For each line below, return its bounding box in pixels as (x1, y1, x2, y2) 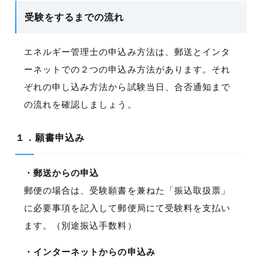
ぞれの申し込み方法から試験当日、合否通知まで (24, 80, 230, 93)
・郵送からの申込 (24, 166, 99, 180)
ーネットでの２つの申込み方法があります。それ (24, 63, 230, 75)
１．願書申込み (15, 130, 85, 144)
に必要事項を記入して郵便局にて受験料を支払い (24, 201, 230, 214)
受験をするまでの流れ (25, 10, 125, 24)
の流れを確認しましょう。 (24, 98, 137, 111)
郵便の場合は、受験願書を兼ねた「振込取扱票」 (24, 184, 230, 196)
